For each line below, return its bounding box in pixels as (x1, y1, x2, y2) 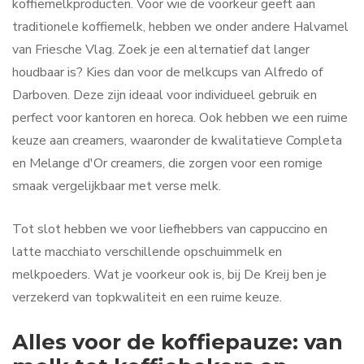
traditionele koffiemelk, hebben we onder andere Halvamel (12, 17, 349, 36)
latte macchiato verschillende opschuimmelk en (12, 243, 282, 262)
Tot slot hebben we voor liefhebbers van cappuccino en (12, 220, 327, 239)
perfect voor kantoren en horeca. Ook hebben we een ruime (12, 108, 348, 127)
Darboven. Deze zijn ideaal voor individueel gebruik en (12, 85, 317, 104)
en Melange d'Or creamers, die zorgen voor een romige (12, 154, 323, 172)
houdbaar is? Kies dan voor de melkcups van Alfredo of (12, 63, 323, 81)
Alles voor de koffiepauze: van (12, 329, 343, 355)
